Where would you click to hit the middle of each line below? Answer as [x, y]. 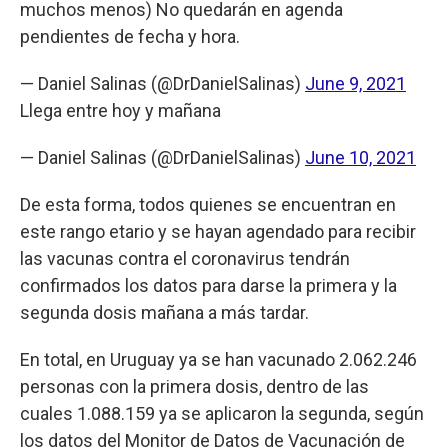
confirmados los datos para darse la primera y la [208, 285]
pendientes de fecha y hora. [130, 36]
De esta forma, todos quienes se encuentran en [208, 204]
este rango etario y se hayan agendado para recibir [218, 231]
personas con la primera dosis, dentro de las [194, 386]
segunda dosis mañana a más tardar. [166, 312]
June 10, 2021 [360, 157]
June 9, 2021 [355, 83]
